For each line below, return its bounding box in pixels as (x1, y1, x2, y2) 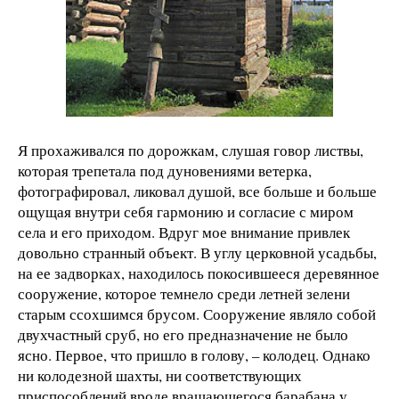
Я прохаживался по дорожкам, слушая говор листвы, (18, 139, 363, 160)
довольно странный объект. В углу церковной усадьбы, (18, 241, 377, 263)
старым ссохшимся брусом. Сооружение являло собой (18, 303, 376, 324)
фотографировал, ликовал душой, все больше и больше (18, 180, 377, 201)
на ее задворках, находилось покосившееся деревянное (18, 262, 379, 283)
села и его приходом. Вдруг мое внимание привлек (18, 221, 350, 242)
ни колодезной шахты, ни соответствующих (18, 364, 302, 386)
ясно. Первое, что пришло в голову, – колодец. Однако (18, 344, 370, 365)
